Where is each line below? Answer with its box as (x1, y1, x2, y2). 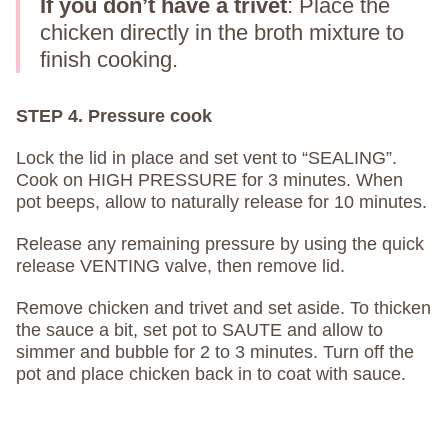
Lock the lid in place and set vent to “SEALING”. (16, 147, 397, 168)
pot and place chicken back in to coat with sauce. (16, 363, 406, 384)
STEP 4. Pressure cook (16, 105, 212, 126)
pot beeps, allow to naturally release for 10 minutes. (16, 191, 427, 212)
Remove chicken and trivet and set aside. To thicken (16, 297, 431, 318)
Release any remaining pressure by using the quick (16, 233, 424, 254)
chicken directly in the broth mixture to (40, 19, 404, 45)
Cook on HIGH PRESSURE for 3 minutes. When (16, 169, 403, 190)
